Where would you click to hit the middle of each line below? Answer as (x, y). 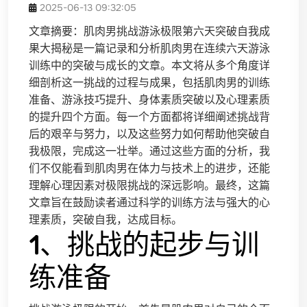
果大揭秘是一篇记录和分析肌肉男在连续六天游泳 (149, 48)
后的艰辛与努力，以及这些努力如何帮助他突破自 (149, 134)
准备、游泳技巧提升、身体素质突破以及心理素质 (149, 100)
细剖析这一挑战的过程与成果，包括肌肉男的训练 (149, 83)
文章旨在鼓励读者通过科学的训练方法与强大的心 (149, 202)
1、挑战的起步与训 (144, 244)
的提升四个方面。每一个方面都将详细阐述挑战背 (149, 117)
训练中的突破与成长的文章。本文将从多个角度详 (149, 65)
